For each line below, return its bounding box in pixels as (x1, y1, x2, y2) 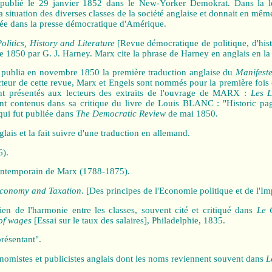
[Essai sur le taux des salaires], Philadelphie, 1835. (31, 215, 225, 225)
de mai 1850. (165, 109, 218, 119)
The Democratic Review (75, 109, 166, 119)
